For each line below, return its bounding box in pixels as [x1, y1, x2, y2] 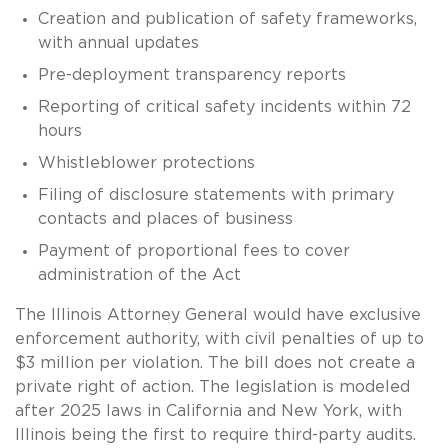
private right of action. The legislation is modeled [15, 378, 410, 395]
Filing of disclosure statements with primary [37, 186, 394, 203]
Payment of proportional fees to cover [37, 242, 350, 259]
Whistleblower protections [37, 154, 255, 171]
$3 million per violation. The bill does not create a [15, 354, 415, 371]
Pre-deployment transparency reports [37, 66, 346, 83]
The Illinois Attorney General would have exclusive [15, 306, 421, 323]
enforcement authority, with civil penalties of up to [15, 330, 424, 347]
